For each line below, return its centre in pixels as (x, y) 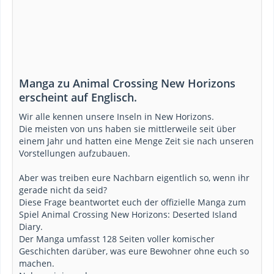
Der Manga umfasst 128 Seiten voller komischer (117, 239)
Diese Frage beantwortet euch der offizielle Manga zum (132, 202)
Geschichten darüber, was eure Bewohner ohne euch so (134, 251)
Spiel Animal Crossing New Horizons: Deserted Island (128, 214)
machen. (37, 263)
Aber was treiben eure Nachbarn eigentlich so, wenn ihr (134, 178)
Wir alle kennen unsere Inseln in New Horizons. (117, 117)
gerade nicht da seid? (63, 190)
